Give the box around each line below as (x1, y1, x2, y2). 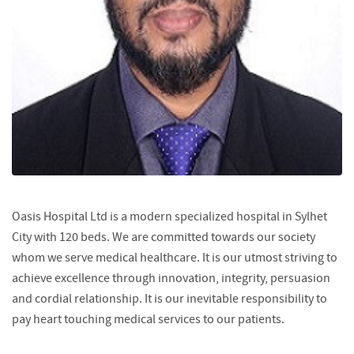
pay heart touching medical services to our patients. (12, 314, 284, 327)
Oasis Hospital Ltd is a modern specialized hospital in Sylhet (12, 211, 327, 224)
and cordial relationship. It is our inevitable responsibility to (12, 293, 327, 307)
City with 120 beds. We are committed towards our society (12, 232, 315, 245)
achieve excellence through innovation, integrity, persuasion (12, 273, 330, 286)
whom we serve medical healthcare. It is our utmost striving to (12, 252, 337, 265)
